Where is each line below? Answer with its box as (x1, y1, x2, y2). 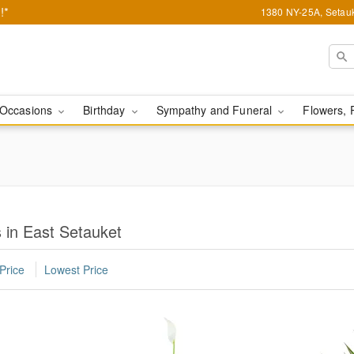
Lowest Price (44, 262, 108, 278)
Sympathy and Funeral (156, 102, 276, 118)
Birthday (83, 102, 129, 118)
